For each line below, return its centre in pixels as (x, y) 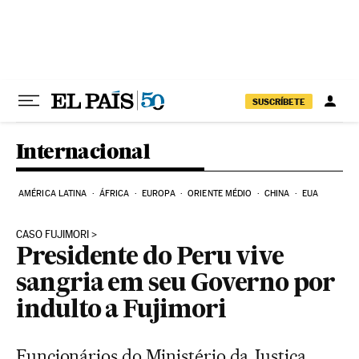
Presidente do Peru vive (150, 258)
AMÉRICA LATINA (53, 194)
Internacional (83, 151)
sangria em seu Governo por (175, 284)
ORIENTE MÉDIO (220, 194)
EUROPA (159, 194)
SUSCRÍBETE (279, 101)
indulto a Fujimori (121, 311)
